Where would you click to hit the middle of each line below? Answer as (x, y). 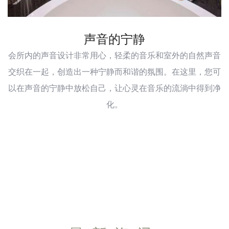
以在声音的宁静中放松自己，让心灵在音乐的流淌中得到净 (114, 88)
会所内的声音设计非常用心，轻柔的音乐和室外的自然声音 (114, 55)
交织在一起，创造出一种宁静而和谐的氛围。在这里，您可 (114, 72)
